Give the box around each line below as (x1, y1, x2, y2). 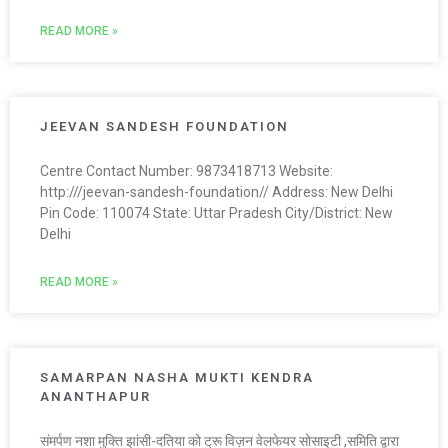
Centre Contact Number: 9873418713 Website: (40, 163, 333, 180)
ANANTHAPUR (40, 389, 151, 405)
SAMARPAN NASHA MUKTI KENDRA (40, 370, 314, 386)
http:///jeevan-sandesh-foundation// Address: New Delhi (40, 184, 393, 201)
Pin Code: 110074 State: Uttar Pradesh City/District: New (40, 205, 393, 222)
